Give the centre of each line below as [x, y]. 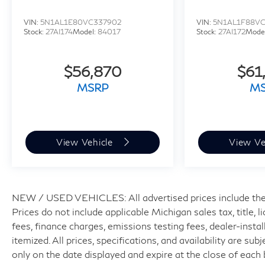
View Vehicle [86, 142]
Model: [85, 32]
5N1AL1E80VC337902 [81, 22]
